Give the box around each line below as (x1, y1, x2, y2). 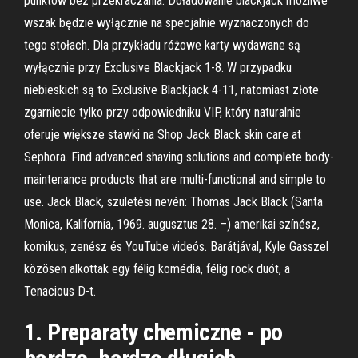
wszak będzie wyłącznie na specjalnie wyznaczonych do (24, 15, 309, 30)
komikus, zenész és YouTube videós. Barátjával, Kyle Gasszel (24, 239, 328, 254)
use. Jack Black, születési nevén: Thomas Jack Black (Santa (24, 194, 323, 209)
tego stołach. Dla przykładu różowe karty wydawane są (24, 38, 300, 53)
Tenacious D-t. (24, 284, 96, 299)
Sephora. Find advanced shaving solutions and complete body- (24, 149, 334, 165)
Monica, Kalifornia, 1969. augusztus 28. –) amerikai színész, (24, 217, 320, 232)
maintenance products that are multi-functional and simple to (24, 172, 326, 187)
